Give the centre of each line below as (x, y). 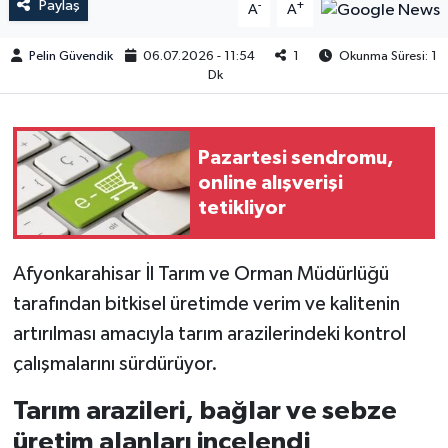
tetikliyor (242, 207)
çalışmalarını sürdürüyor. (115, 364)
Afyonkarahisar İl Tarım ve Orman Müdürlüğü (200, 274)
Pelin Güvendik (71, 56)
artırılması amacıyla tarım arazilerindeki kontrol (209, 334)
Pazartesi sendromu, (296, 157)
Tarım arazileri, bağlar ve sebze (204, 411)
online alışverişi (270, 182)
